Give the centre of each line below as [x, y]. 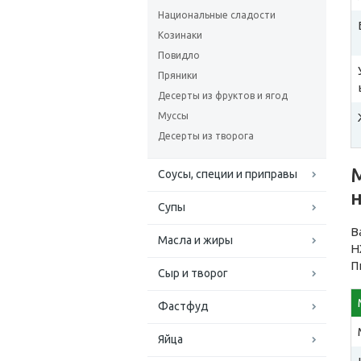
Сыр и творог [193, 273]
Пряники [178, 75]
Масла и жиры [195, 240]
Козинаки [180, 35]
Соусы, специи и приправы [228, 174]
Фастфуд [183, 306]
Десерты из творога [206, 136]
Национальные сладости [217, 15]
